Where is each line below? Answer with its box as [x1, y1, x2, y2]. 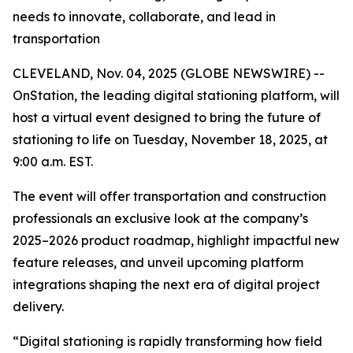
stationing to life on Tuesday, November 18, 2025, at [13, 132, 328, 147]
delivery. [13, 299, 64, 314]
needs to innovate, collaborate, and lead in [13, 9, 276, 24]
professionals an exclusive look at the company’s [13, 210, 308, 226]
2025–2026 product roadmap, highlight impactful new [13, 232, 340, 248]
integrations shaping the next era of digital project [13, 277, 320, 292]
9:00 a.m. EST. [13, 154, 93, 169]
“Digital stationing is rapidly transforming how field [13, 333, 322, 349]
